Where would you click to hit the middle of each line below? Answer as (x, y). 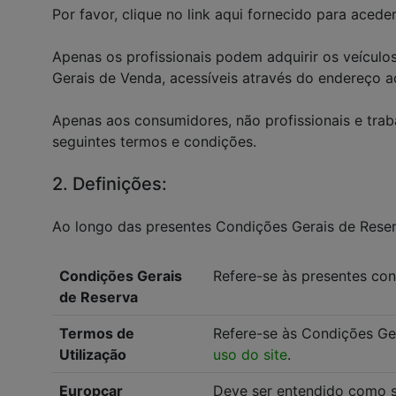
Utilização (93, 354)
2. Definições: (110, 184)
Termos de (97, 333)
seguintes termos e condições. (154, 141)
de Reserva (99, 297)
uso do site (250, 354)
